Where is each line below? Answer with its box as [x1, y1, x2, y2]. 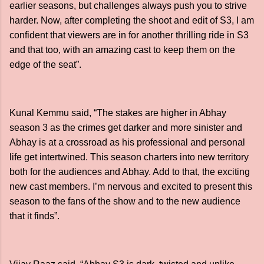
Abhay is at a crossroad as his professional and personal [9, 137, 245, 147]
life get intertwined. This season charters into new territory [9, 152, 249, 162]
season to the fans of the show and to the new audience [9, 196, 240, 206]
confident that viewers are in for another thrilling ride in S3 [9, 30, 249, 40]
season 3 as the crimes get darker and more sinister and [9, 123, 242, 133]
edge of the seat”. [9, 60, 81, 70]
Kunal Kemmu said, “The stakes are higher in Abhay [9, 108, 226, 118]
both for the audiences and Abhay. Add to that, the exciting [9, 167, 250, 177]
